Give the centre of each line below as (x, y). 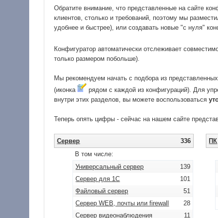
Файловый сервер (102, 191)
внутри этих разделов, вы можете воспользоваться (132, 100)
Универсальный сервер (110, 167)
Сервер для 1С (98, 179)
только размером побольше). (97, 59)
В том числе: (94, 154)
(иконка (66, 90)
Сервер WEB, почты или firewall (122, 203)
